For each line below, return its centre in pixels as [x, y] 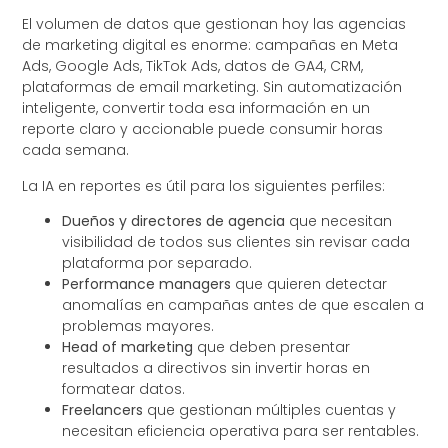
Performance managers [147, 283]
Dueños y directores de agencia [174, 220]
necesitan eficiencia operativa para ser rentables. [241, 430]
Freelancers [103, 409]
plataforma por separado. [157, 262]
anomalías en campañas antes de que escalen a [243, 304]
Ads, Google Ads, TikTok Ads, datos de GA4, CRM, [193, 66]
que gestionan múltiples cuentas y [270, 409]
